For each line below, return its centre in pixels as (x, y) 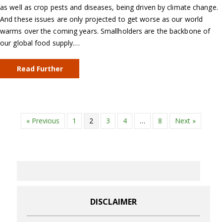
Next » (185, 121)
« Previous (43, 121)
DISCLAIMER (113, 202)
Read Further (40, 69)
